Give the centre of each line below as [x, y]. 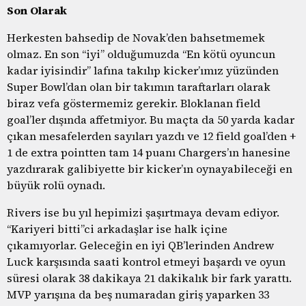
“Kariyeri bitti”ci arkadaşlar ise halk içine [117, 228]
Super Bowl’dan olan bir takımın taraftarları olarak [139, 86]
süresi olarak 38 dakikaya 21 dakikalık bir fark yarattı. [149, 278]
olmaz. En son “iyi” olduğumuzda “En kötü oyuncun [141, 54]
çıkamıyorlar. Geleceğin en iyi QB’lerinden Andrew [140, 245]
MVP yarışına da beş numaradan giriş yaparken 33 [138, 294]
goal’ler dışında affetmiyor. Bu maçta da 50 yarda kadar [151, 119]
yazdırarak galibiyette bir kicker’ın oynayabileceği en [150, 168]
